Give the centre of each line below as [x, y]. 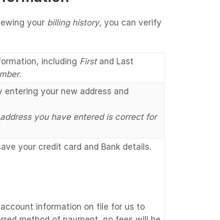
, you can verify [130, 22]
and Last [115, 61]
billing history [73, 22]
